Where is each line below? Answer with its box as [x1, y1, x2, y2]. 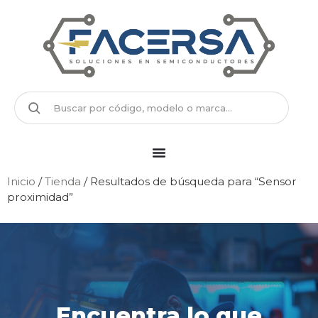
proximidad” [7, 190, 73, 204]
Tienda [45, 174, 81, 188]
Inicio [7, 174, 35, 188]
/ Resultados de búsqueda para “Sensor [81, 174, 297, 188]
